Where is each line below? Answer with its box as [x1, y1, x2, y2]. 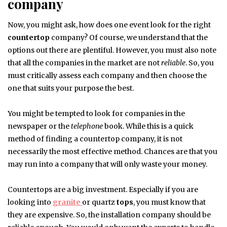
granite [53, 198, 81, 207]
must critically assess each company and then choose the [8, 71, 207, 81]
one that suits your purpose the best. [8, 84, 134, 93]
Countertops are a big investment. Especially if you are [8, 185, 198, 195]
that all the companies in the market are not [8, 58, 161, 68]
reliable [161, 58, 185, 68]
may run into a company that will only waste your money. [8, 160, 207, 169]
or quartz [82, 198, 117, 207]
